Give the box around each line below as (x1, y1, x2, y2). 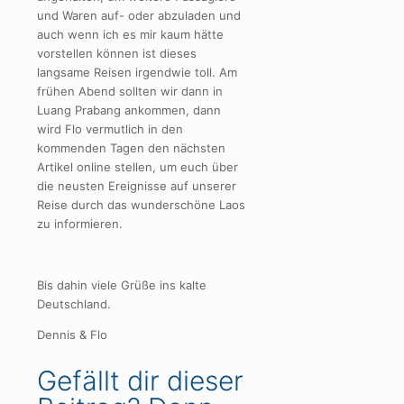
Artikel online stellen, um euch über (37, 160, 238, 175)
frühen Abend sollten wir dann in (37, 84, 223, 99)
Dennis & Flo (37, 327, 107, 343)
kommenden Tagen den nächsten (37, 141, 225, 156)
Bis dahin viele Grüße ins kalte (37, 278, 207, 293)
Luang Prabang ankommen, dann (37, 103, 221, 118)
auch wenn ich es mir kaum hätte (37, 27, 224, 42)
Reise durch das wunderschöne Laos (37, 197, 245, 213)
